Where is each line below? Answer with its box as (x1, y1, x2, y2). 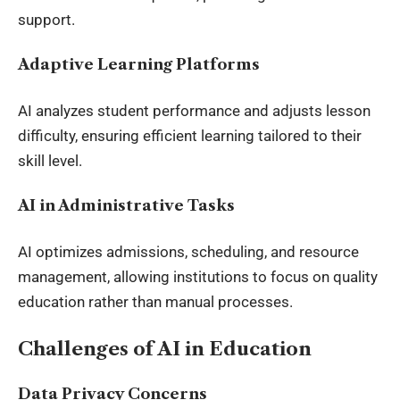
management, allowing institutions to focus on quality (18, 267, 378, 286)
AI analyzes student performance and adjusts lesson (18, 101, 371, 120)
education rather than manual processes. (18, 292, 293, 311)
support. (18, 10, 75, 29)
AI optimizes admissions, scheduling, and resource (18, 242, 359, 261)
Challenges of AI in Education (18, 337, 312, 361)
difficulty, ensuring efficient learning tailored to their (18, 126, 362, 145)
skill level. (18, 151, 82, 170)
